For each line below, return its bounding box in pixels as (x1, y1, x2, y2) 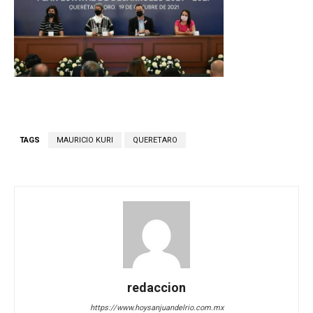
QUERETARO (133, 136, 177, 145)
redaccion (127, 280, 186, 296)
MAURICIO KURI (57, 136, 113, 145)
